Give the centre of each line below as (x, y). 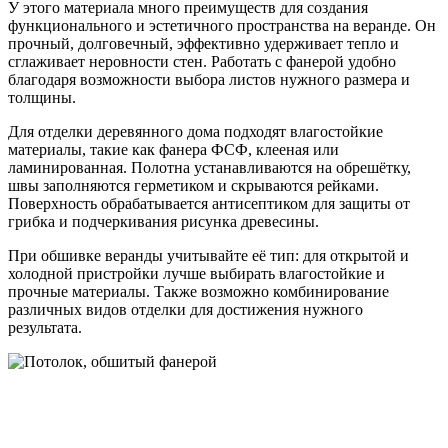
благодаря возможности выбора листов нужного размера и (209, 80)
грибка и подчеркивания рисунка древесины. (163, 222)
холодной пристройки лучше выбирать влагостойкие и (196, 274)
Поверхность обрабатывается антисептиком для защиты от (209, 204)
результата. (45, 328)
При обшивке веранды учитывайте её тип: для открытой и (208, 256)
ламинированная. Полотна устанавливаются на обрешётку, (209, 168)
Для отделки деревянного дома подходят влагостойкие (195, 132)
